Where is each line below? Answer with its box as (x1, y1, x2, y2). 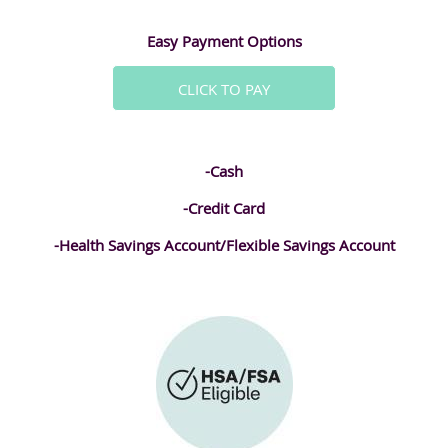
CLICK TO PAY (178, 78, 270, 99)
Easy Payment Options (146, 30, 302, 51)
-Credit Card (183, 197, 265, 218)
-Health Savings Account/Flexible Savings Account (53, 234, 395, 255)
